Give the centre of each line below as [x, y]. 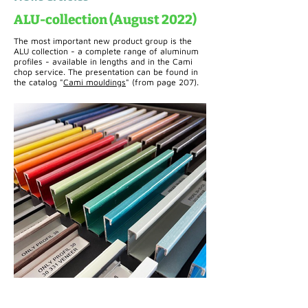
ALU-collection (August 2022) [105, 20]
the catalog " [38, 82]
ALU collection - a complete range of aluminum [106, 51]
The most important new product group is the [103, 41]
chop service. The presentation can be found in [106, 72]
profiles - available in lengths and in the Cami [103, 62]
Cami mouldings [95, 82]
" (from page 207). [162, 82]
